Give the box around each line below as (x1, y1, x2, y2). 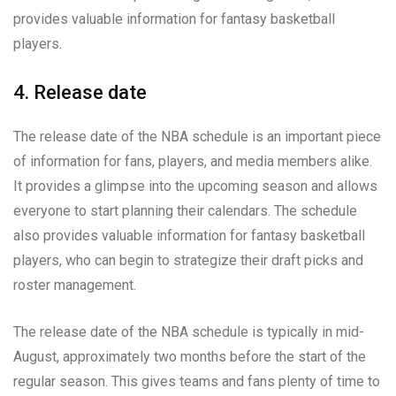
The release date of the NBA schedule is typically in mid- (13, 323, 364, 340)
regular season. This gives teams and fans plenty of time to (13, 372, 380, 390)
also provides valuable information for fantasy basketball (13, 226, 365, 244)
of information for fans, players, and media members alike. (13, 152, 372, 170)
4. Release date (13, 80, 147, 103)
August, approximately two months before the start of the (13, 347, 366, 365)
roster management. (13, 276, 136, 293)
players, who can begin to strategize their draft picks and (13, 251, 363, 269)
